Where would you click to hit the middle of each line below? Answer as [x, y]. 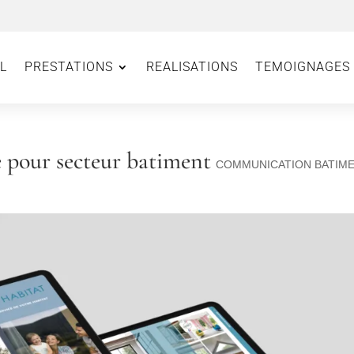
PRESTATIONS [68, 67]
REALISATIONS [192, 67]
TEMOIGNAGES [302, 67]
